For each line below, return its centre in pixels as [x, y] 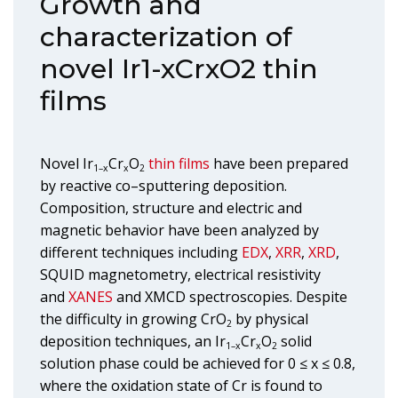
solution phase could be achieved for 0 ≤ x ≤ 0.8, [198, 363]
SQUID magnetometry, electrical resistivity [180, 275]
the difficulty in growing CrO [133, 319]
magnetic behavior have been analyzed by [179, 230]
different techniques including [141, 252]
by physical [270, 319]
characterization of [166, 37]
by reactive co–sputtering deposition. [163, 186]
